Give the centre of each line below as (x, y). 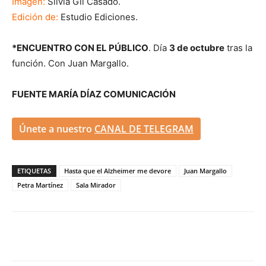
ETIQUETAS (34, 170)
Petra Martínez (40, 185)
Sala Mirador (96, 185)
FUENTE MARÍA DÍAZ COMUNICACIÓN (94, 94)
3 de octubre (197, 47)
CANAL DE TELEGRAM (144, 129)
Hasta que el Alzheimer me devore (118, 170)
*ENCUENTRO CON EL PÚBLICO (80, 47)
